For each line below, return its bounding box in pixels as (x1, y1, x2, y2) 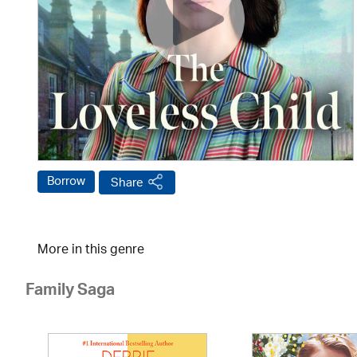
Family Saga (25, 277, 115, 308)
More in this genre (37, 237, 144, 264)
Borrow (47, 169, 85, 194)
